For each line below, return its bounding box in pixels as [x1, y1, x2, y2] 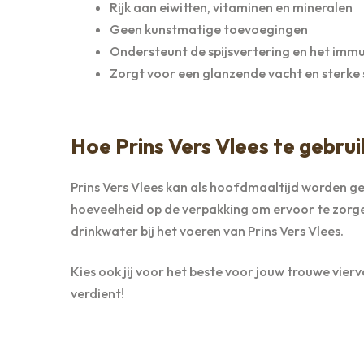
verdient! [71, 284, 124, 301]
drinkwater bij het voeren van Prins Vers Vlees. [71, 223, 344, 240]
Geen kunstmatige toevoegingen [110, 21, 308, 38]
